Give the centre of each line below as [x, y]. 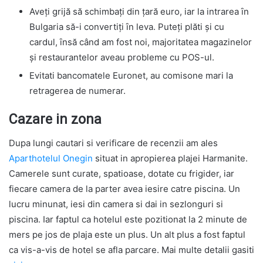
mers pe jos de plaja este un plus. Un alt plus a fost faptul [127, 235]
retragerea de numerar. [77, 90]
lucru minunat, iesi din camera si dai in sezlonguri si [116, 204]
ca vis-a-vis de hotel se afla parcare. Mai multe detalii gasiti [131, 250]
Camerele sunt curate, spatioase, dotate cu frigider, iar [122, 174]
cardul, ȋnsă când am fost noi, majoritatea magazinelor [141, 42]
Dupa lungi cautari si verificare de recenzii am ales [113, 143]
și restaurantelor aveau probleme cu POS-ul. [122, 57]
